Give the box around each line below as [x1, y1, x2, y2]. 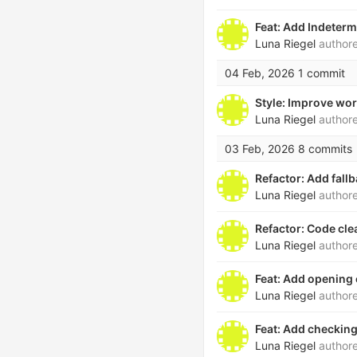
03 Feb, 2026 [225, 142, 295, 155]
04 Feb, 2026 [225, 66, 295, 80]
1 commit [298, 66, 345, 80]
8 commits [298, 142, 352, 155]
